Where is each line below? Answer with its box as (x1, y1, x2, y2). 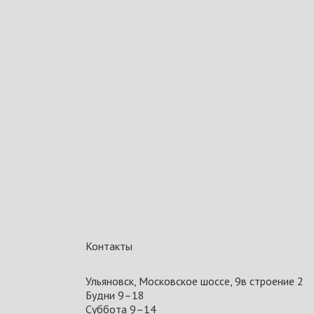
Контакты (86, 239, 132, 253)
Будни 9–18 (86, 288, 144, 302)
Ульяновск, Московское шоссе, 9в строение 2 (86, 274, 303, 288)
